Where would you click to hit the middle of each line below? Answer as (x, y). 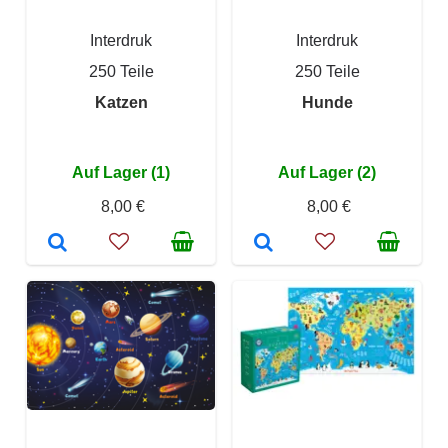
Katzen (121, 102)
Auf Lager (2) (327, 172)
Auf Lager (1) (121, 172)
